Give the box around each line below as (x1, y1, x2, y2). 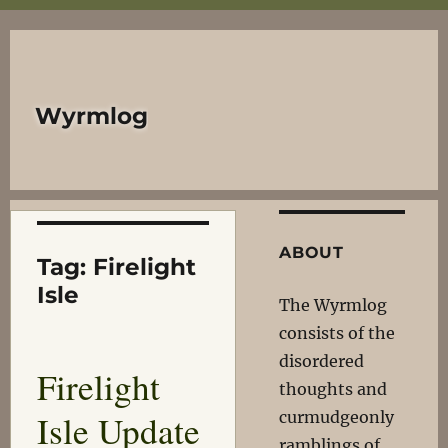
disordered (279, 351, 365, 371)
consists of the (279, 323, 396, 343)
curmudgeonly (279, 407, 395, 427)
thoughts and (279, 379, 388, 399)
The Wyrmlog (279, 295, 388, 315)
